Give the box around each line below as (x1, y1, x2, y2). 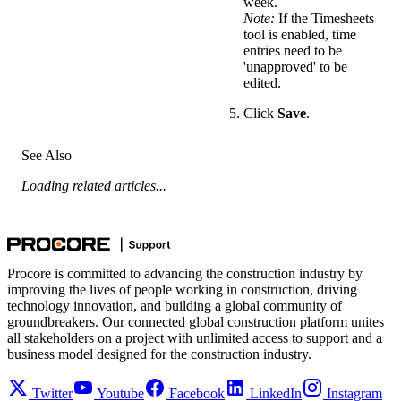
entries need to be (243, 43, 342, 59)
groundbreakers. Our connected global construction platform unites (7, 314, 384, 330)
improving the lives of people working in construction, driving (7, 282, 357, 298)
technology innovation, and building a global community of (7, 298, 342, 314)
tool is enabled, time (243, 27, 356, 43)
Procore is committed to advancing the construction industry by (7, 266, 363, 282)
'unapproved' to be (243, 59, 347, 75)
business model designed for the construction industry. (7, 346, 311, 363)
